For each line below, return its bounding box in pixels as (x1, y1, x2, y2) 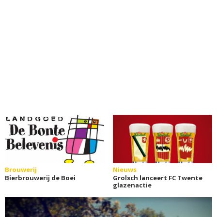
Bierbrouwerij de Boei (5, 173, 76, 183)
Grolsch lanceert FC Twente (112, 173, 202, 183)
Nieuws (112, 165, 137, 174)
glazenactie (112, 181, 152, 190)
